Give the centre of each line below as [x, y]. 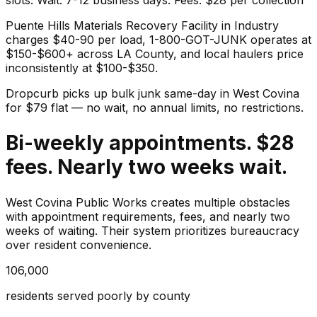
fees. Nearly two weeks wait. [146, 167]
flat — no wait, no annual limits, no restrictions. [175, 107]
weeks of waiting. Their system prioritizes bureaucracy [152, 231]
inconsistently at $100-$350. [82, 68]
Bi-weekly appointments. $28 [150, 143]
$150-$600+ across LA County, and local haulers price [155, 53]
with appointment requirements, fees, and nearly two [148, 217]
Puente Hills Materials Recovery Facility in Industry [142, 25]
